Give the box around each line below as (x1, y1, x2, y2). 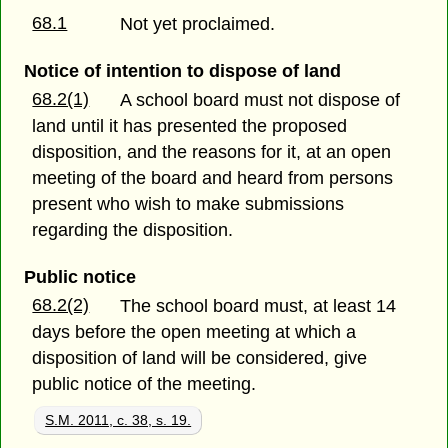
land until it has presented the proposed (32, 116, 348, 137)
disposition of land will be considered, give (32, 348, 368, 369)
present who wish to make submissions (32, 194, 345, 215)
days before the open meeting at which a (32, 322, 357, 343)
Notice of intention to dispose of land (23, 61, 341, 82)
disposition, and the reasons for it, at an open (32, 142, 392, 163)
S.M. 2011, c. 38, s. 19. (45, 412, 192, 429)
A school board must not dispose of (120, 90, 401, 111)
